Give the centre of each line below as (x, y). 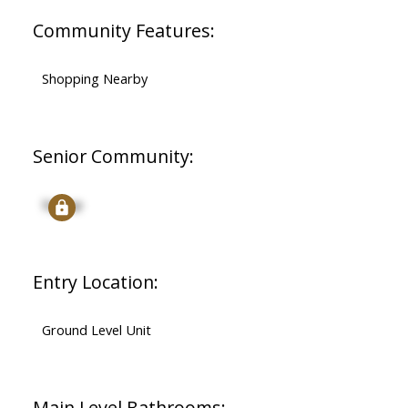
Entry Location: (95, 282)
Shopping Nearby (94, 79)
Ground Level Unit (96, 330)
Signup (62, 204)
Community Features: (123, 31)
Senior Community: (113, 157)
